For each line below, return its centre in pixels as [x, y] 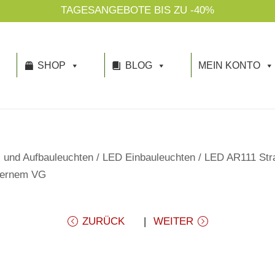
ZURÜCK [103, 221]
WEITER [173, 221]
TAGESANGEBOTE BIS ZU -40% [137, 10]
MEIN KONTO [229, 65]
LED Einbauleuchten [149, 157]
